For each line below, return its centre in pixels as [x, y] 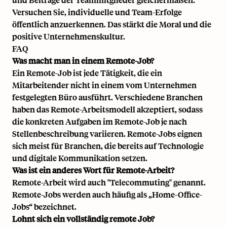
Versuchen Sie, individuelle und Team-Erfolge [97, 12]
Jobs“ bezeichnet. [44, 207]
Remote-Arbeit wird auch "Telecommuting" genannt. [109, 182]
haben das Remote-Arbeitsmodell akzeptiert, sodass [107, 109]
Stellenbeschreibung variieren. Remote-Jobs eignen [107, 134]
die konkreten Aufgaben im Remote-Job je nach [100, 122]
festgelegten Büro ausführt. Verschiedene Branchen [107, 97]
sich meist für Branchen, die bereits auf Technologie [108, 146]
